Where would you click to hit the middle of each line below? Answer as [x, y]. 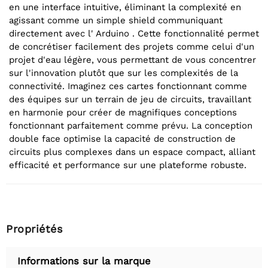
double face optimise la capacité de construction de [122, 139]
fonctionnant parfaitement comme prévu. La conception [131, 126]
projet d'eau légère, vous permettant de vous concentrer [133, 60]
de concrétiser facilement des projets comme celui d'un [132, 47]
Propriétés [34, 229]
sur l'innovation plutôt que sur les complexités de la [124, 73]
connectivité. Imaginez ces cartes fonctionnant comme [128, 86]
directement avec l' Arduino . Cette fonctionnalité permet [134, 34]
